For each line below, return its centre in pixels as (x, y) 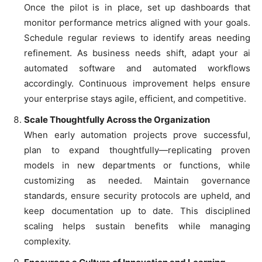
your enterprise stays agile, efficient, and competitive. (135, 98)
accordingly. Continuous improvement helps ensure (137, 83)
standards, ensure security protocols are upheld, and (137, 195)
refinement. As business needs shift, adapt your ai (137, 53)
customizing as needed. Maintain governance (137, 180)
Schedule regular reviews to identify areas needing (137, 37)
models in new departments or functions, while (137, 165)
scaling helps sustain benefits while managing (137, 226)
